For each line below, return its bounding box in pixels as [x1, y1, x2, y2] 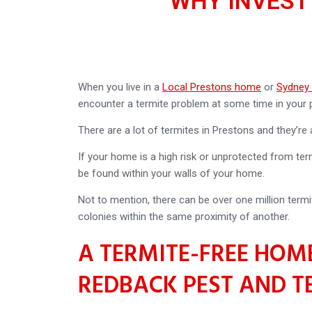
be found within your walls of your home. [78, 166, 265, 180]
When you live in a [78, 80, 162, 93]
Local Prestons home [162, 80, 261, 93]
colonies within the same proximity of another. [78, 210, 290, 223]
